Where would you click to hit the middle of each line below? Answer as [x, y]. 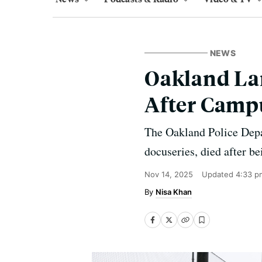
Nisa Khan [174, 192]
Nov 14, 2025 [169, 174]
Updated [219, 174]
